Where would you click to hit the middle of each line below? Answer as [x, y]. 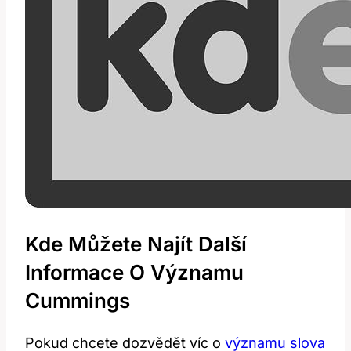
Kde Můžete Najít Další [136, 244]
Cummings [78, 301]
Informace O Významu [134, 273]
